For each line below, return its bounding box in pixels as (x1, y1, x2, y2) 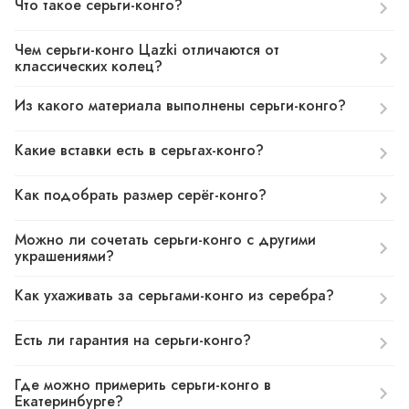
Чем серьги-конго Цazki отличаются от (15, 39, 279, 60)
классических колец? (15, 56, 163, 77)
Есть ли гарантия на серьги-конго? (15, 330, 251, 351)
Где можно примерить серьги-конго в (15, 374, 271, 395)
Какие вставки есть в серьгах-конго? (15, 140, 264, 161)
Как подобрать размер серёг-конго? (15, 184, 267, 205)
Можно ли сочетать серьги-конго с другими (15, 229, 316, 250)
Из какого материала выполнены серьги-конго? (15, 95, 346, 116)
